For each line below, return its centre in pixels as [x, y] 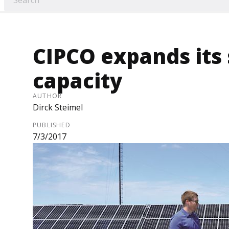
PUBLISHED [52, 125]
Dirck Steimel [58, 108]
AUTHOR [48, 96]
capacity [77, 81]
